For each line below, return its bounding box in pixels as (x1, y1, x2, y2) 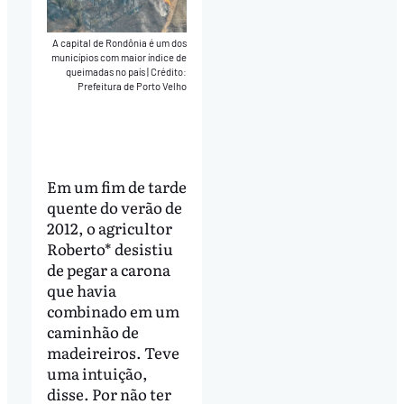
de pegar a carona (46, 257, 170, 280)
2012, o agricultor (46, 216, 172, 239)
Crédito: (151, 66, 188, 78)
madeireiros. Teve (46, 340, 179, 363)
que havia (46, 278, 116, 301)
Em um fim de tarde (46, 174, 187, 197)
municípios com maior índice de (51, 51, 188, 64)
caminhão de (46, 319, 139, 343)
